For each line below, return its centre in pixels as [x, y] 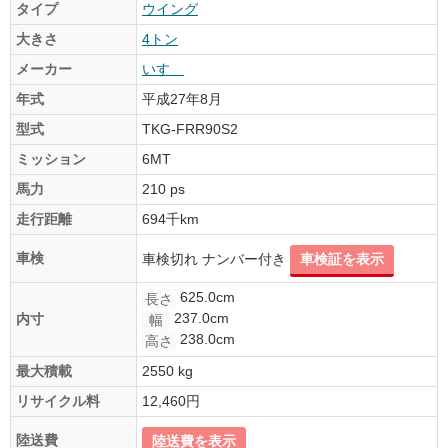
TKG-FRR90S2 [190, 128]
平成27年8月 [182, 98]
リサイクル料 [58, 400]
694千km [170, 218]
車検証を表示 [342, 258]
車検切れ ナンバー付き [216, 258]
